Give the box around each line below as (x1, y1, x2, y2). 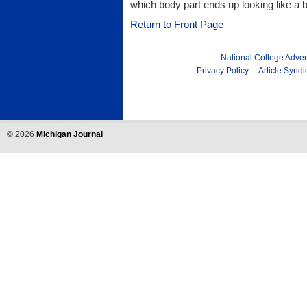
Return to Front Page (130, 18, 223, 30)
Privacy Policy (197, 65, 249, 75)
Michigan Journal (36, 129, 103, 139)
